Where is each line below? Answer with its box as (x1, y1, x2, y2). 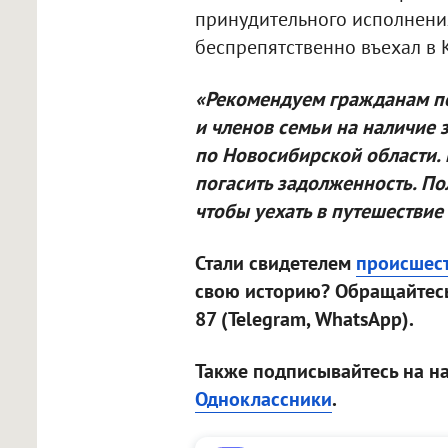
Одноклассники (194, 386, 332, 413)
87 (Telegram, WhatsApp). (194, 306, 414, 333)
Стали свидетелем (194, 250, 356, 277)
